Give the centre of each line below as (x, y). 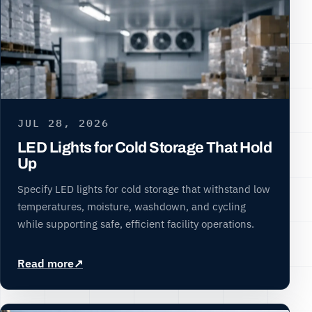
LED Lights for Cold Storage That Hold (145, 147)
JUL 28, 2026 (63, 123)
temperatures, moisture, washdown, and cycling (132, 206)
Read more (46, 263)
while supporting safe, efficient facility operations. (136, 223)
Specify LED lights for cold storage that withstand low (144, 188)
